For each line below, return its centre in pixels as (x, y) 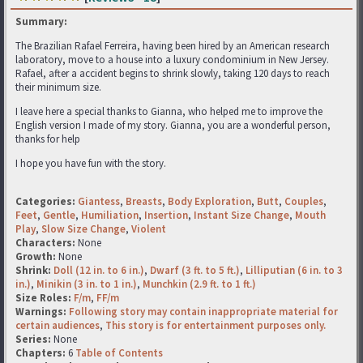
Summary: (41, 21)
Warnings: (42, 311)
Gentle (59, 215)
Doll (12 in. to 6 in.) (99, 270)
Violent (149, 228)
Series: (33, 339)
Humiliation (110, 215)
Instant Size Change (241, 215)
